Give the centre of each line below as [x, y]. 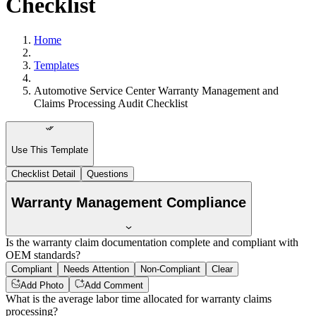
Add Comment [114, 285]
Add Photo [42, 285]
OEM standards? [43, 255]
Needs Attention [96, 269]
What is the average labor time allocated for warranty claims [139, 298]
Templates [56, 65]
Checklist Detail [43, 174]
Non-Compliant [170, 269]
